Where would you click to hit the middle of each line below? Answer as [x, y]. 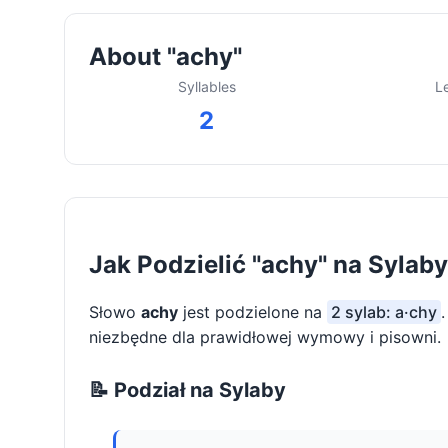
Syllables [206, 87]
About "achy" [165, 57]
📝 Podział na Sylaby [187, 390]
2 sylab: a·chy [384, 312]
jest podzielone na [252, 312]
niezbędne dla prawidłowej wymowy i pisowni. [265, 337]
